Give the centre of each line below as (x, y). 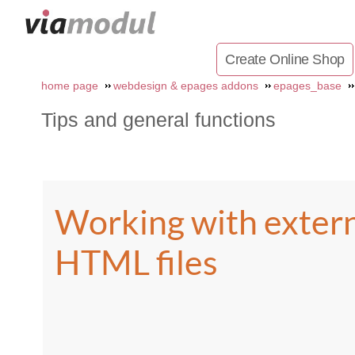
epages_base (307, 86)
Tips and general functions (158, 120)
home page (70, 86)
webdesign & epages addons (186, 86)
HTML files (136, 262)
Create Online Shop (284, 59)
